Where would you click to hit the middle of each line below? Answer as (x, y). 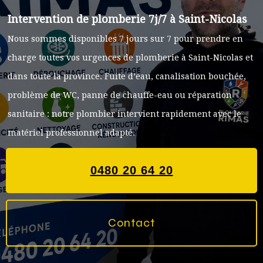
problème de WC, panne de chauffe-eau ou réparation (120, 95)
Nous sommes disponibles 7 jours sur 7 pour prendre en (125, 39)
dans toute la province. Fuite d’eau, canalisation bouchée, (127, 76)
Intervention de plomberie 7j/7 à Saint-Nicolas (127, 19)
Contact (131, 223)
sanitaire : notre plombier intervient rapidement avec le (124, 114)
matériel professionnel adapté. (71, 133)
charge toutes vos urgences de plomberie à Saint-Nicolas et (130, 58)
